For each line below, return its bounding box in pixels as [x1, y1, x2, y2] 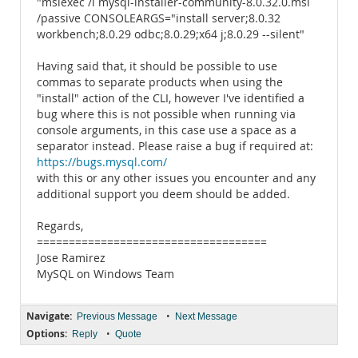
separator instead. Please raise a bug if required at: [37, 139, 313, 153]
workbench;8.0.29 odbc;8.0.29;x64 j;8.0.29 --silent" [37, 27, 304, 42]
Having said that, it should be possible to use [37, 59, 277, 74]
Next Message [175, 311, 237, 322]
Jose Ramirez [37, 251, 105, 265]
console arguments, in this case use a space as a [37, 123, 296, 137]
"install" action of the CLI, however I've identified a [37, 91, 304, 105]
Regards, [37, 219, 83, 233]
